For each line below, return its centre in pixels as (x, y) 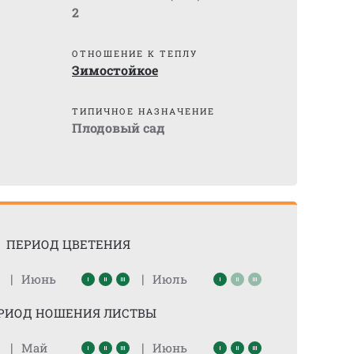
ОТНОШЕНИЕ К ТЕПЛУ (135, 53)
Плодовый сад (119, 128)
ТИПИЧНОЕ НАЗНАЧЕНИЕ (143, 111)
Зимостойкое (115, 70)
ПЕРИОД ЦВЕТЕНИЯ (68, 244)
